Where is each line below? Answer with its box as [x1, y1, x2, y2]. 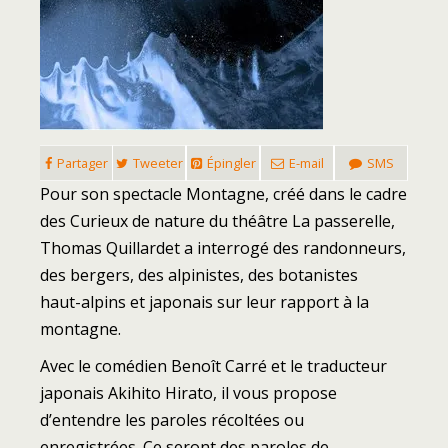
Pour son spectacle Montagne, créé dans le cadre [40, 182, 407, 205]
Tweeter [132, 153, 183, 172]
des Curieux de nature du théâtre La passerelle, [40, 209, 395, 232]
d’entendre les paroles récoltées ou [40, 408, 304, 431]
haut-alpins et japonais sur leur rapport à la [40, 290, 369, 313]
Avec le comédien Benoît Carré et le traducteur [40, 354, 387, 377]
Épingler [206, 153, 256, 172]
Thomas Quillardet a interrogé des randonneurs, [40, 236, 406, 259]
